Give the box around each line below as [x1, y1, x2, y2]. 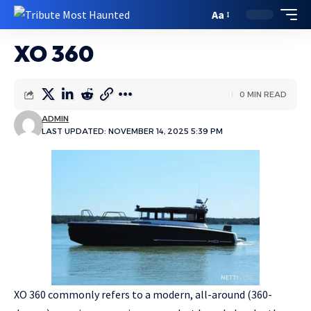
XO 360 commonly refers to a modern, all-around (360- [14, 287, 272, 301]
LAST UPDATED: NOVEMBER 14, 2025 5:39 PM [42, 126, 224, 136]
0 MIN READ [239, 90, 287, 99]
